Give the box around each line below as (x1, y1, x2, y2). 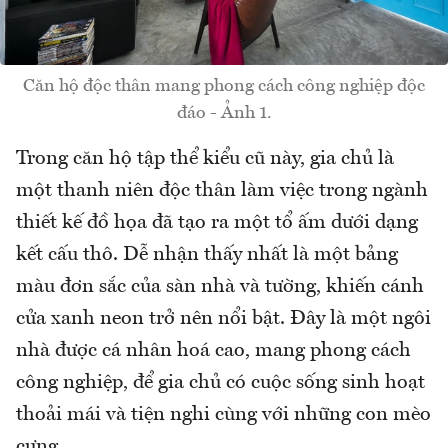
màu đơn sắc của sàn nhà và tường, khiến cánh (16, 276, 424, 297)
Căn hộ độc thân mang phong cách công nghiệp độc (23, 76, 425, 95)
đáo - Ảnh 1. (176, 103, 272, 122)
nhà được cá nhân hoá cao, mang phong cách (16, 340, 411, 361)
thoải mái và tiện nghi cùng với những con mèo (16, 404, 431, 425)
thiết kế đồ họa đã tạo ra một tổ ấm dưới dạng (16, 212, 418, 233)
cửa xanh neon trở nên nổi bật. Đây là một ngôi (16, 308, 431, 329)
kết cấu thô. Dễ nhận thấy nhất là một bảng (16, 244, 398, 265)
